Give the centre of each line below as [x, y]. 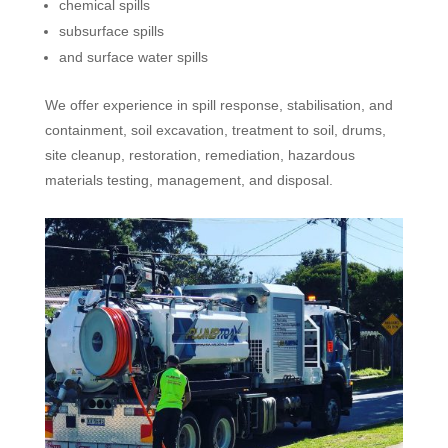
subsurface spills [111, 31]
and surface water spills [133, 57]
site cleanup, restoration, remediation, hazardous [199, 155]
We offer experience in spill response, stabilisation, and [218, 105]
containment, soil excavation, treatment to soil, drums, [215, 130]
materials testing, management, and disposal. [188, 180]
